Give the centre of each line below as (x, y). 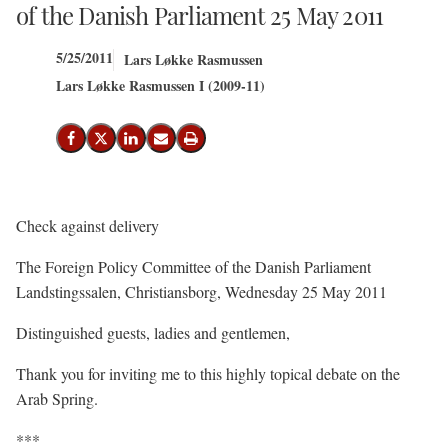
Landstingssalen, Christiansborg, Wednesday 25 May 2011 (201, 291)
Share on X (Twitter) (157, 144)
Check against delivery (87, 225)
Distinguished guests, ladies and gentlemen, (153, 332)
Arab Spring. (57, 398)
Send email (192, 144)
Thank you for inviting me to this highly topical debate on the (208, 373)
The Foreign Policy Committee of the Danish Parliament (193, 266)
